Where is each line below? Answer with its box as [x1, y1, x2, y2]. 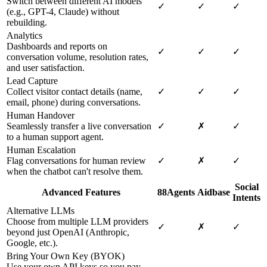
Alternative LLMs [7, 206, 74, 216]
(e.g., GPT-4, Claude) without [7, 7, 119, 17]
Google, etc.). [7, 238, 58, 249]
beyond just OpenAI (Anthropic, [7, 227, 129, 238]
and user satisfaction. [7, 63, 85, 73]
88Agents [157, 187, 195, 198]
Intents [232, 193, 260, 203]
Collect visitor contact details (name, [7, 86, 142, 97]
